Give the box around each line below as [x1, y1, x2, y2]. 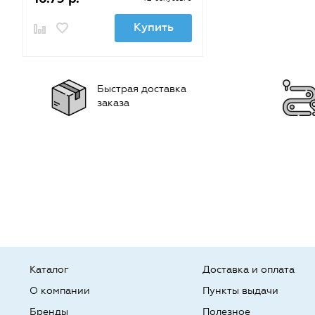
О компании [30, 285, 90, 297]
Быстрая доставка [97, 83, 186, 95]
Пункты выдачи [202, 285, 279, 297]
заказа [97, 97, 129, 109]
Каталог [30, 264, 69, 276]
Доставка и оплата [202, 264, 295, 276]
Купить [133, 20, 174, 34]
